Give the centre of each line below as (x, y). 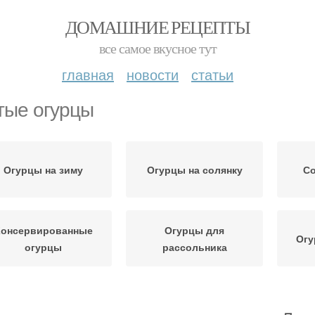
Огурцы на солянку (194, 169)
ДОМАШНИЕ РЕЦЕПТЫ (157, 27)
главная (88, 74)
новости (153, 74)
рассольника (194, 247)
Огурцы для (194, 230)
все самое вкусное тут (157, 48)
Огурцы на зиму (43, 169)
